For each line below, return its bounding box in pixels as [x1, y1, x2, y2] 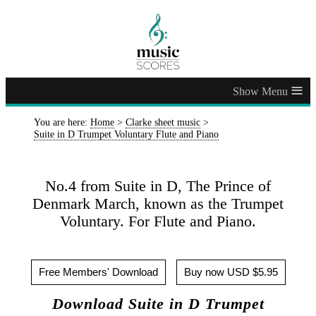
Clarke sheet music [126, 116, 200, 128]
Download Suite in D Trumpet [51, 296, 265, 313]
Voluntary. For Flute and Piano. [60, 212, 256, 230]
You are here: [34, 116, 90, 128]
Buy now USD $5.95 [183, 265, 278, 278]
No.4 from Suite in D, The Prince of [45, 177, 271, 195]
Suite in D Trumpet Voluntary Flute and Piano [34, 128, 219, 140]
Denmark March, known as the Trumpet [32, 195, 284, 212]
